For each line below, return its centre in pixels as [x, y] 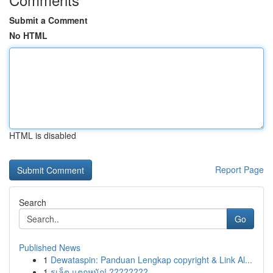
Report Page [239, 169]
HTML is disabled [43, 135]
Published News [50, 247]
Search [33, 202]
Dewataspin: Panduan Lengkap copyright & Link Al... [151, 260]
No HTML [28, 35]
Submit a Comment [48, 20]
